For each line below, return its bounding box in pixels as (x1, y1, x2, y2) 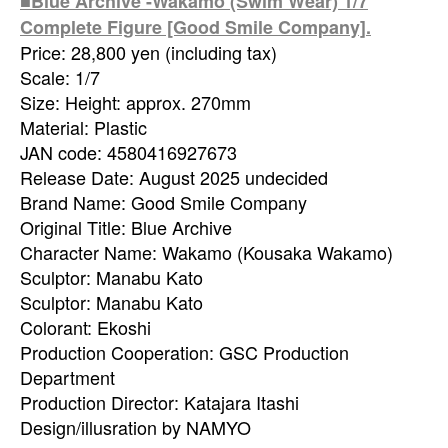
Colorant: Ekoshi (20, 313, 151, 340)
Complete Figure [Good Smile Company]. (20, 13, 371, 40)
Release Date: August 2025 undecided (20, 163, 328, 190)
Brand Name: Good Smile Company (20, 188, 307, 215)
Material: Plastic (20, 113, 147, 140)
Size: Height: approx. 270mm (20, 88, 251, 115)
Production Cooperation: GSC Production (20, 338, 349, 365)
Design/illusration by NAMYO (20, 413, 251, 440)
